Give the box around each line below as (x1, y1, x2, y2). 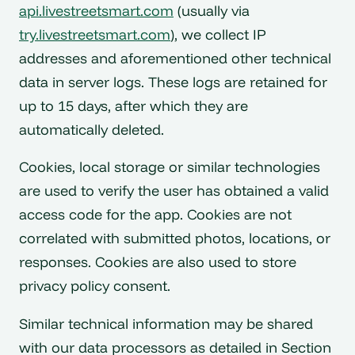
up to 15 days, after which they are (19, 96, 248, 115)
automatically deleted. (19, 120, 164, 139)
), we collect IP (170, 25, 266, 44)
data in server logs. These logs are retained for (19, 72, 327, 91)
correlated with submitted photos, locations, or (19, 229, 330, 248)
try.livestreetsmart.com (19, 25, 170, 44)
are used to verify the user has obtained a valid (19, 181, 329, 200)
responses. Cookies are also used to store (19, 253, 296, 272)
